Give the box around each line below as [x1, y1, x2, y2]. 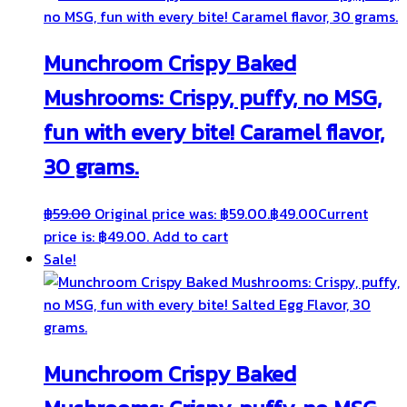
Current [318, 203, 368, 225]
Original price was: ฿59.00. [94, 203, 270, 225]
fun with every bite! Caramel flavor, [44, 116, 384, 149]
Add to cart [153, 225, 228, 248]
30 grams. [44, 151, 139, 184]
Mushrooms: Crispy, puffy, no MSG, [44, 82, 382, 114]
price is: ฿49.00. [44, 225, 149, 248]
